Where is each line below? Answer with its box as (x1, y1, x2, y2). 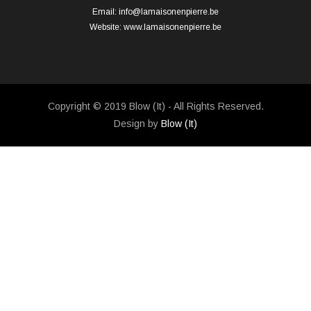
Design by (114, 118, 161, 130)
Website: (90, 22, 124, 33)
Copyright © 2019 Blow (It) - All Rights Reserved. (47, 101, 264, 112)
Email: (92, 7, 119, 17)
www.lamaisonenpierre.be (124, 22, 221, 33)
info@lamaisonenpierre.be (119, 7, 219, 17)
